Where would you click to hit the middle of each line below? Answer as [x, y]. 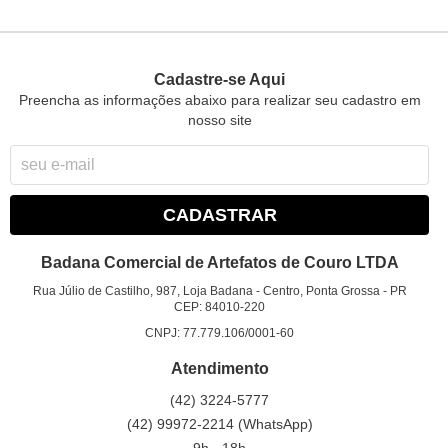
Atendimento [219, 369]
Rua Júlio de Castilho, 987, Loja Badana [142, 291]
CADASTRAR [219, 215]
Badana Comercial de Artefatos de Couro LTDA [219, 263]
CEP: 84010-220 [220, 307]
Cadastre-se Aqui [220, 80]
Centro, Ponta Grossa [321, 291]
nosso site [219, 120]
